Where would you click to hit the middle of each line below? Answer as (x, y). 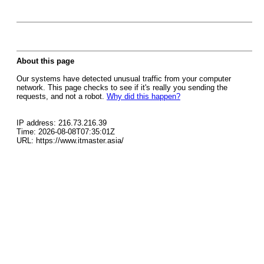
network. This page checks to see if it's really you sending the (122, 133)
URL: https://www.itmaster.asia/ (70, 187)
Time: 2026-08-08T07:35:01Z (66, 178)
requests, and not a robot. (62, 142)
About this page (45, 107)
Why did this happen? (143, 142)
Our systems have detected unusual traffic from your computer (124, 125)
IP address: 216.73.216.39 (62, 169)
